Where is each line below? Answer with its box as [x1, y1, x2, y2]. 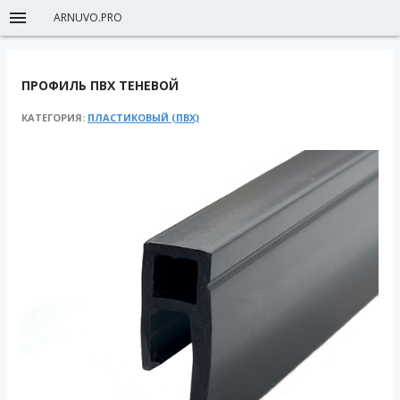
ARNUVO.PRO [54, 10, 122, 26]
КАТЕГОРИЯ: [21, 111, 87, 124]
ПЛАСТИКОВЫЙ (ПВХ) [87, 111, 199, 124]
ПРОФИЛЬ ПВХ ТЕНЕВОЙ [21, 77, 179, 94]
